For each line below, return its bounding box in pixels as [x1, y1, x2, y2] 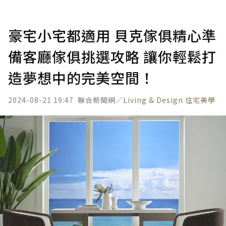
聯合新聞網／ [78, 95, 123, 105]
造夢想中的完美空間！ [8, 68, 154, 88]
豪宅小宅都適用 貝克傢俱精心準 [8, 25, 216, 45]
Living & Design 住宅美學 [123, 95, 215, 105]
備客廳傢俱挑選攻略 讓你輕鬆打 [8, 46, 216, 67]
